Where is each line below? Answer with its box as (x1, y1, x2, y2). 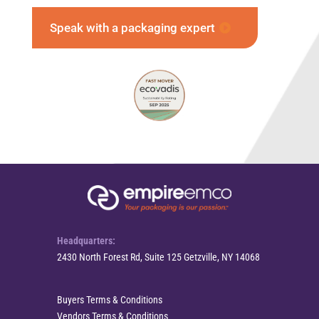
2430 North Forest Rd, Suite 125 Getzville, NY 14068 (56, 251, 260, 263)
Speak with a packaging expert (49, 20, 215, 35)
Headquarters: (56, 235, 115, 247)
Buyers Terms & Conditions (56, 294, 162, 306)
